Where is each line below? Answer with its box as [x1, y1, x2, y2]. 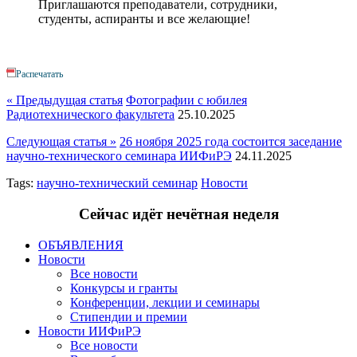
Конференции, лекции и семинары [70, 295, 260, 309]
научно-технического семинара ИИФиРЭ [6, 149, 232, 163]
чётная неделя [181, 205, 279, 222]
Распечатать [16, 69, 63, 80]
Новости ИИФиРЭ [38, 324, 141, 338]
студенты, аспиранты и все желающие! [38, 12, 250, 26]
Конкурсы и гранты [70, 280, 178, 295]
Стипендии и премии [70, 309, 187, 324]
